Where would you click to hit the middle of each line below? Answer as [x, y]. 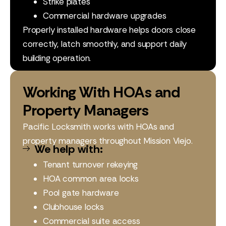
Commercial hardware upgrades [105, 16]
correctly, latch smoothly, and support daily [105, 44]
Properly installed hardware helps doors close [109, 30]
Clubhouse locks [73, 207]
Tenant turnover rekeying [91, 164]
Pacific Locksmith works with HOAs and [98, 127]
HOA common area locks [91, 179]
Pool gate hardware [81, 193]
